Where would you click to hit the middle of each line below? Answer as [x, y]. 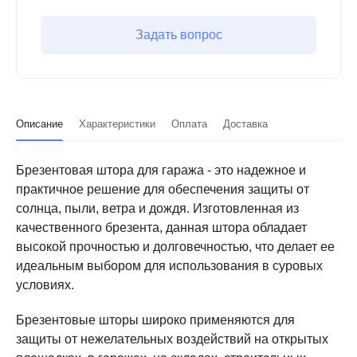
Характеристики [117, 124]
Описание [39, 124]
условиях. [45, 285]
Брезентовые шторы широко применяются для [155, 320]
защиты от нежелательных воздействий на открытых [172, 339]
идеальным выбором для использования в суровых [169, 266]
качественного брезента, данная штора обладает [161, 228]
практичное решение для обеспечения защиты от [163, 189]
